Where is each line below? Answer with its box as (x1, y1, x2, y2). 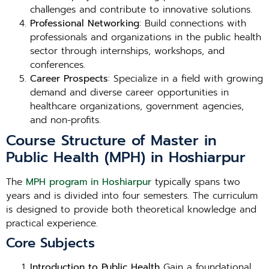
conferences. (30, 58, 85, 72)
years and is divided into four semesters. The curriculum (6, 189, 258, 203)
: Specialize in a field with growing (108, 71, 263, 86)
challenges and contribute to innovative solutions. (30, 2, 252, 17)
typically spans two (151, 175, 240, 189)
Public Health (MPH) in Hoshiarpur (6, 147, 246, 168)
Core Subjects (6, 233, 95, 253)
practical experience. (6, 216, 98, 231)
